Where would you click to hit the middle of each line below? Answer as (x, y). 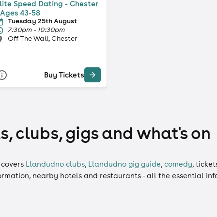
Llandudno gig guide (124, 164)
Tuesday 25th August (42, 21)
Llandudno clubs (55, 164)
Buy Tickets (64, 75)
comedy (178, 164)
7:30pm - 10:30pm (36, 29)
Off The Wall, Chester (42, 38)
